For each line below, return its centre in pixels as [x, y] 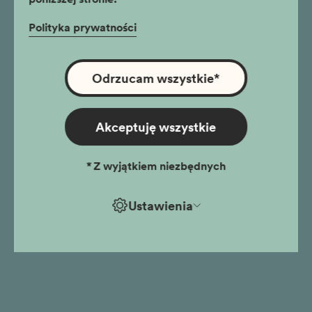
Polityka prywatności [83, 27]
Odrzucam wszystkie [153, 78]
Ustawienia [160, 205]
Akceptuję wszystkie [156, 126]
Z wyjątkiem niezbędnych [159, 165]
